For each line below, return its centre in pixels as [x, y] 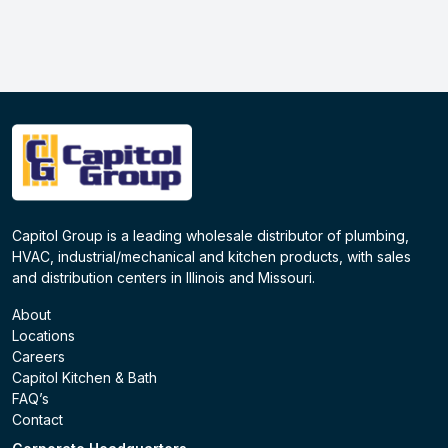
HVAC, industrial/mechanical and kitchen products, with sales [211, 256]
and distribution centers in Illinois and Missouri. [163, 277]
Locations [43, 335]
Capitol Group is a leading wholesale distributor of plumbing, [210, 235]
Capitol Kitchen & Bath [84, 377]
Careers [38, 356]
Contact [37, 419]
